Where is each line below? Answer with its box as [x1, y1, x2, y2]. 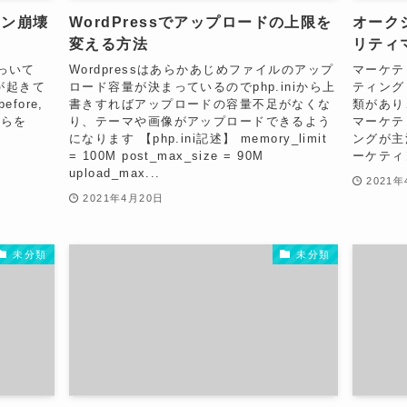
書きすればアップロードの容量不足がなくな [68, 97, 332, 112]
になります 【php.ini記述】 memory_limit [68, 132, 328, 146]
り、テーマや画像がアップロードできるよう [68, 114, 332, 129]
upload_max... [68, 166, 161, 181]
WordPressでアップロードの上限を [68, 14, 333, 30]
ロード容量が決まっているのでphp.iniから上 [68, 80, 336, 94]
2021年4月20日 [83, 193, 164, 204]
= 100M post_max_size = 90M [68, 149, 264, 164]
